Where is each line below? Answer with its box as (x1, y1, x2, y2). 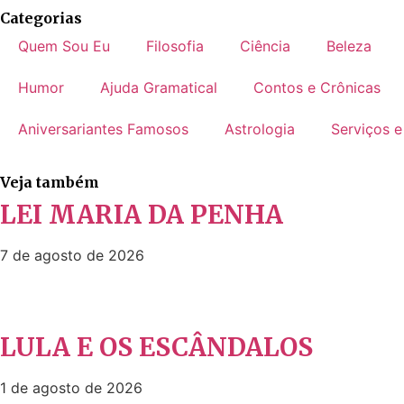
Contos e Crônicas (253, 78, 381, 96)
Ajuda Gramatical (100, 78, 217, 96)
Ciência (240, 36, 290, 55)
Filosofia (146, 36, 204, 55)
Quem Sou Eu (18, 36, 110, 55)
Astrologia (225, 119, 295, 138)
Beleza (326, 36, 372, 55)
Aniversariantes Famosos (18, 119, 188, 138)
